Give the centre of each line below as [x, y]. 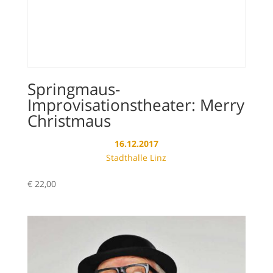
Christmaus [69, 120]
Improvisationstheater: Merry [136, 105]
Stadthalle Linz [136, 157]
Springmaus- [73, 89]
